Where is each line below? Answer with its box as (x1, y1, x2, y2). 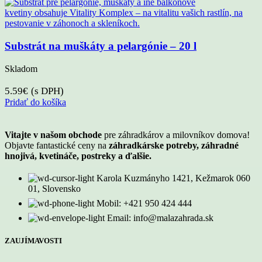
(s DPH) (31, 85, 64, 96)
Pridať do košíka (5, 96, 66, 107)
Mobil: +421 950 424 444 (96, 198, 192, 208)
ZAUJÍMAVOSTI (5, 236, 62, 245)
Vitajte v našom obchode (5, 129, 102, 140)
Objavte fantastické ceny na (5, 140, 109, 150)
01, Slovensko (28, 183, 81, 194)
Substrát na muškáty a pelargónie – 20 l (5, 39, 196, 52)
